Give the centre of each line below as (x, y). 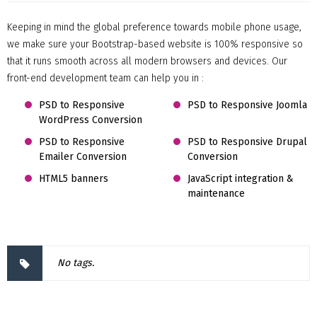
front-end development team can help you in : (105, 78)
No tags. (76, 263)
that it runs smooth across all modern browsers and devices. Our (147, 61)
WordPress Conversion (91, 120)
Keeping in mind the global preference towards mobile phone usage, (154, 27)
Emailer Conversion (83, 157)
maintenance (216, 194)
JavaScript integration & (240, 179)
